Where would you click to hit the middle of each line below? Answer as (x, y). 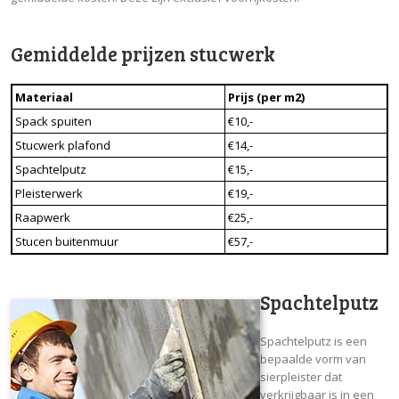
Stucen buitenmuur (67, 241)
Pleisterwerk (49, 193)
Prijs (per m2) (266, 97)
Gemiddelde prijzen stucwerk (143, 53)
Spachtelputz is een (313, 341)
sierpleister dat (301, 376)
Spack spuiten (53, 121)
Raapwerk (43, 217)
